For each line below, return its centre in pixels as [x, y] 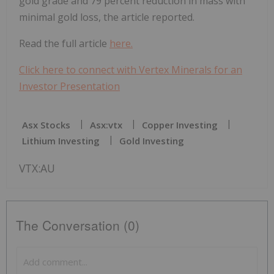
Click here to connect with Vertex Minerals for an [131, 69]
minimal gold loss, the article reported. [107, 17]
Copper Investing [180, 124]
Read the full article [64, 43]
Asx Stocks [46, 124]
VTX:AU [37, 168]
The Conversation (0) [78, 225]
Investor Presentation [69, 86]
